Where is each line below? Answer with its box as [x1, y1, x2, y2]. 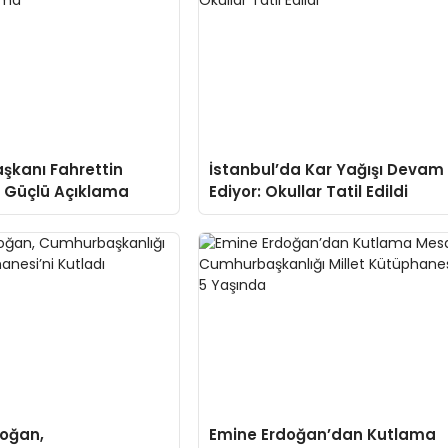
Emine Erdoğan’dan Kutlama [209, 423, 437, 445]
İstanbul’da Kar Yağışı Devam [209, 159, 445, 181]
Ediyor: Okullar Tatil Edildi [209, 181, 409, 203]
